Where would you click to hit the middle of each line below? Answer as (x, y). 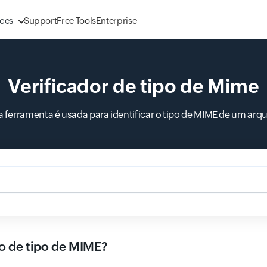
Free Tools (76, 21)
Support (40, 21)
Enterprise (116, 21)
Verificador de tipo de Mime (133, 86)
